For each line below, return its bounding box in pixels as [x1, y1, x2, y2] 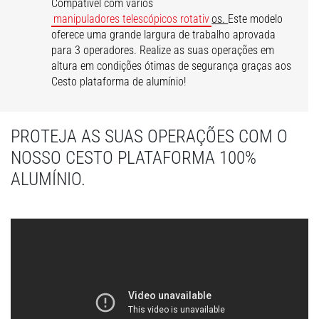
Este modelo [228, 12, 283, 26]
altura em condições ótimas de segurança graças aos [51, 59, 292, 73]
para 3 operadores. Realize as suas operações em [51, 43, 275, 57]
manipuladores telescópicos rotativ [53, 12, 210, 26]
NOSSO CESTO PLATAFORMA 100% [11, 147, 256, 168]
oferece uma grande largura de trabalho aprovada [51, 28, 276, 41]
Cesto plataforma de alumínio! [51, 75, 187, 88]
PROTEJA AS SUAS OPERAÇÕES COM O [11, 126, 288, 147]
